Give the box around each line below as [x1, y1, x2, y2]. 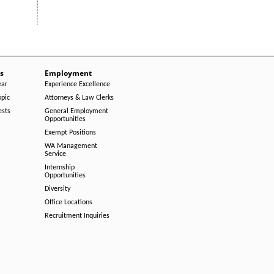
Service [45, 150, 66, 158]
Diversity [45, 185, 70, 193]
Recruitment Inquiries [45, 212, 109, 220]
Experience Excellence [45, 81, 110, 88]
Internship [45, 164, 75, 171]
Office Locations [45, 199, 92, 206]
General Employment [45, 108, 108, 115]
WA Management [45, 143, 97, 150]
